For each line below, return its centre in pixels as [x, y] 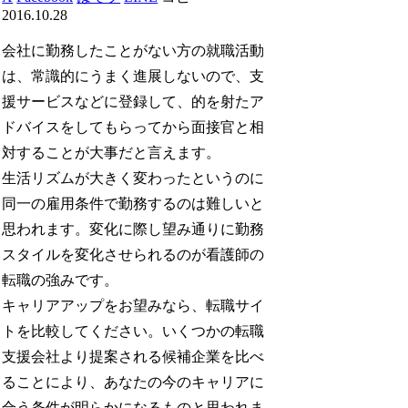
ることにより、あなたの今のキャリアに [133, 382]
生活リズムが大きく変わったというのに [133, 178]
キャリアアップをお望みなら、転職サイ [133, 305]
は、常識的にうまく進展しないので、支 [133, 76]
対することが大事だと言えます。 [112, 152]
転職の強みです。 [61, 280]
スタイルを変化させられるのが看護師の [133, 254]
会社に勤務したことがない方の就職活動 [133, 50]
